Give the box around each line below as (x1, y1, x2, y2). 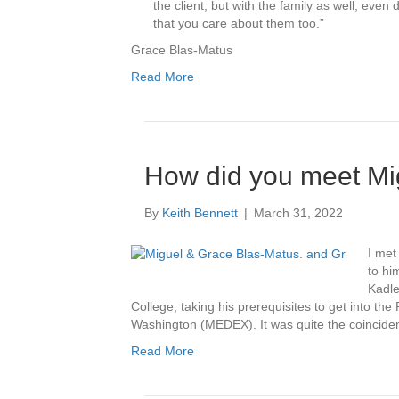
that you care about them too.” (153, 16, 324, 31)
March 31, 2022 (254, 206, 343, 221)
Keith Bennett (162, 206, 238, 221)
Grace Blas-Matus (131, 43, 232, 58)
